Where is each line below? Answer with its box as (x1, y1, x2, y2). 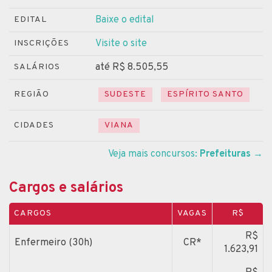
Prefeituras (200, 148, 251, 160)
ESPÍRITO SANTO (167, 89, 243, 100)
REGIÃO (14, 89, 49, 100)
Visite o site (95, 37, 147, 50)
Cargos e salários (9, 178, 123, 197)
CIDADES (14, 120, 54, 131)
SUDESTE (104, 89, 146, 100)
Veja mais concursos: (108, 148, 200, 160)
